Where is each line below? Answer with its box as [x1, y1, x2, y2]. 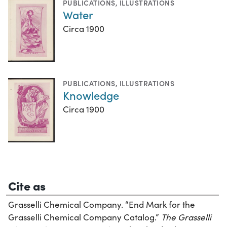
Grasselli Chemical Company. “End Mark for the [8, 199, 195, 211]
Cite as [8, 177, 46, 194]
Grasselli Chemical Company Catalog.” [8, 211, 161, 223]
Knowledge [63, 87, 119, 103]
